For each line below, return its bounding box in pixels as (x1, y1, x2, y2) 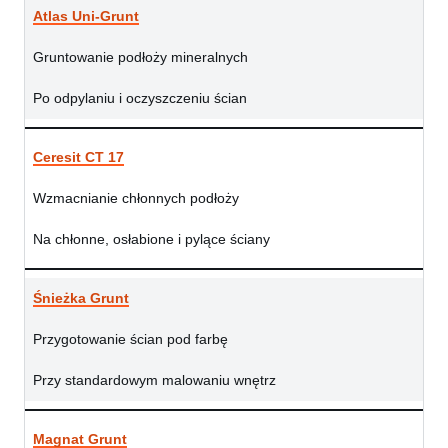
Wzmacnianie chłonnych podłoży (33, 190, 239, 207)
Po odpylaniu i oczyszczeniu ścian (33, 90, 247, 107)
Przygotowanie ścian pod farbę (33, 331, 228, 348)
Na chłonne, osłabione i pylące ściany (33, 231, 270, 248)
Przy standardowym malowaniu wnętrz (33, 372, 276, 389)
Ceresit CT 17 (33, 149, 124, 166)
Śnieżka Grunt (33, 290, 129, 307)
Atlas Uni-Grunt (33, 8, 139, 25)
